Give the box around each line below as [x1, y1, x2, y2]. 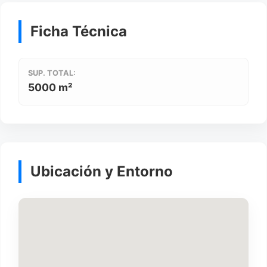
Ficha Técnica [30, 23, 127, 41]
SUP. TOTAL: [28, 69, 76, 78]
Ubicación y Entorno [30, 163, 173, 181]
